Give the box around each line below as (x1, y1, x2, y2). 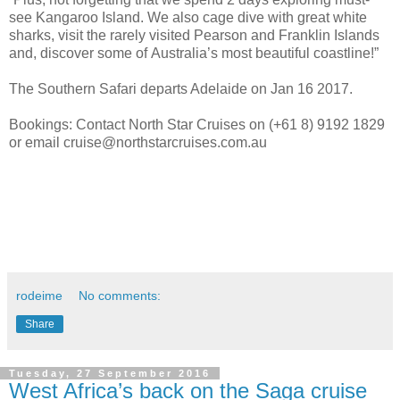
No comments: (79, 288, 162, 304)
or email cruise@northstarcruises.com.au (9, 135, 267, 151)
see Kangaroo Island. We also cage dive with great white (9, 10, 367, 26)
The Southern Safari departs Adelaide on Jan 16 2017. (9, 81, 353, 97)
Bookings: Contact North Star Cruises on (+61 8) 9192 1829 (9, 117, 385, 133)
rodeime (16, 288, 62, 304)
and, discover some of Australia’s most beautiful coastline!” (9, 46, 379, 62)
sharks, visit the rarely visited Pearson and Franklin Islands (9, 28, 379, 44)
